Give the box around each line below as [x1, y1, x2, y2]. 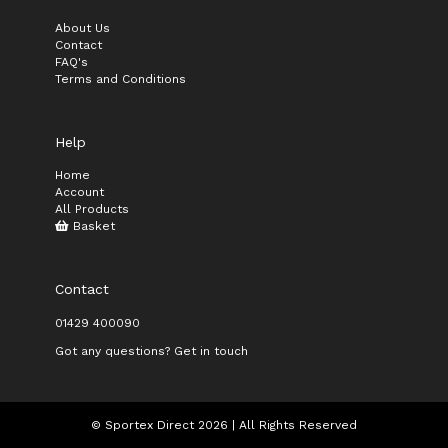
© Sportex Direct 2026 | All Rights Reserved [91, 418, 357, 433]
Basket [69, 219, 115, 234]
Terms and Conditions [55, 72, 186, 87]
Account [55, 185, 104, 200]
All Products [55, 202, 129, 217]
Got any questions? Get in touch [55, 344, 248, 359]
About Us [55, 21, 110, 36]
